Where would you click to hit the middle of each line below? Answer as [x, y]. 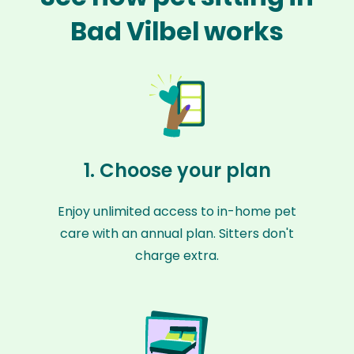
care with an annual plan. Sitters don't [177, 233]
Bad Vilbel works [177, 31]
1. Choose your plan [177, 170]
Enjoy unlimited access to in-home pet [177, 211]
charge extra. [177, 256]
